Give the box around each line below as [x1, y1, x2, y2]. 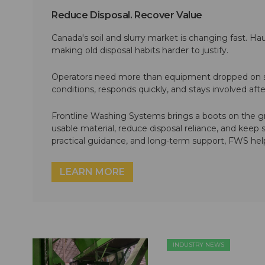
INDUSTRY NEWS [173, 240, 225, 248]
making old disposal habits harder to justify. [51, 44, 228, 56]
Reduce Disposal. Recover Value [51, 9, 202, 21]
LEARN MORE [60, 166, 125, 177]
